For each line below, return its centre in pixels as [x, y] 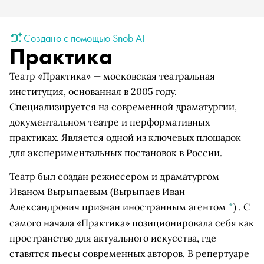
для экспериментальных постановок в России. [116, 153]
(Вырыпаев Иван [146, 192]
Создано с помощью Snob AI [84, 38]
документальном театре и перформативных [110, 122]
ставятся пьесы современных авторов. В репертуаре [129, 253]
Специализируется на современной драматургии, [123, 107]
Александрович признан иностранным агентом [119, 207]
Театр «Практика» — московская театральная [112, 76]
